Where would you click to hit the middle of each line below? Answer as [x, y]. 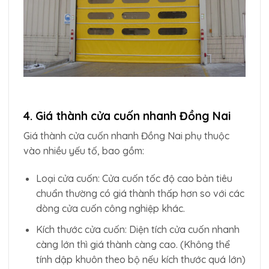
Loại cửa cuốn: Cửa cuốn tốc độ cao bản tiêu [134, 178]
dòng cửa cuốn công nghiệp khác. [110, 208]
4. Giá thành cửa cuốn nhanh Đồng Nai [127, 116]
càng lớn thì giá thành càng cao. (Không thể [133, 244]
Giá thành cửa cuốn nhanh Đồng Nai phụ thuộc [126, 136]
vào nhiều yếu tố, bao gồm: [84, 151]
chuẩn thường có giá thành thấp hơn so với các [140, 193]
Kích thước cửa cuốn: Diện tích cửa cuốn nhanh [138, 229]
